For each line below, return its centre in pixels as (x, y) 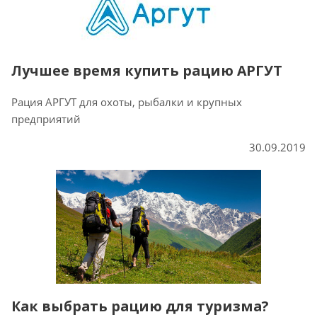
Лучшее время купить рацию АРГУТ (147, 71)
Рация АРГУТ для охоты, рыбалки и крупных (127, 102)
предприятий (46, 119)
